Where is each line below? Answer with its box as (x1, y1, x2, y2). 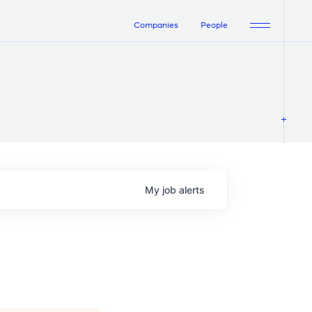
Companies (134, 21, 178, 30)
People (201, 21, 228, 30)
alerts (179, 184, 205, 196)
